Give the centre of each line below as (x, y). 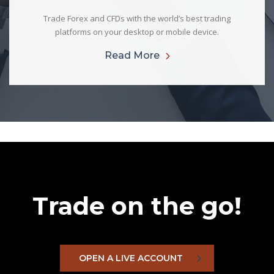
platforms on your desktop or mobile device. (137, 32)
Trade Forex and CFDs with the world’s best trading (137, 18)
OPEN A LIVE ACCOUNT (131, 258)
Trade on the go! (137, 206)
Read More (132, 56)
